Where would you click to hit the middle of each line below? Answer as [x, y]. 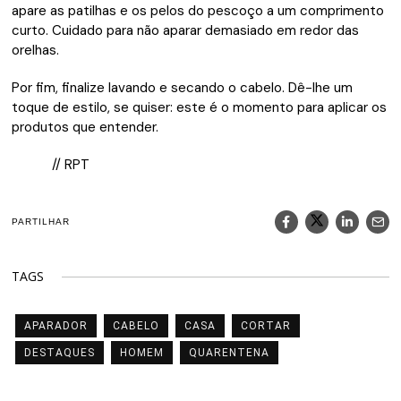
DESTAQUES [60, 352]
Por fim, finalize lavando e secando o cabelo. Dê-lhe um [183, 87]
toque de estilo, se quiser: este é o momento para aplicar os [200, 107]
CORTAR [266, 325]
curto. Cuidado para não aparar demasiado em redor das [186, 30]
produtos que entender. [85, 127]
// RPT [71, 164]
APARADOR [56, 325]
